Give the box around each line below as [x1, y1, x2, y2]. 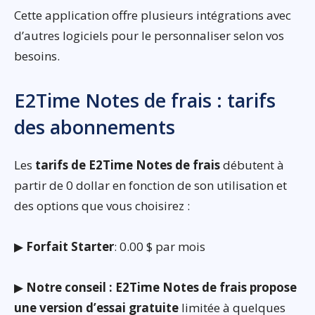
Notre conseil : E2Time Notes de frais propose [26, 278, 297, 295]
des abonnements [14, 113, 175, 140]
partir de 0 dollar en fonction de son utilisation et [14, 176, 287, 193]
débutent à [220, 156, 284, 173]
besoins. [14, 47, 60, 64]
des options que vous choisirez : [14, 197, 190, 214]
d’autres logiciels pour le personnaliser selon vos [14, 27, 284, 44]
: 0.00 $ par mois [114, 238, 205, 255]
